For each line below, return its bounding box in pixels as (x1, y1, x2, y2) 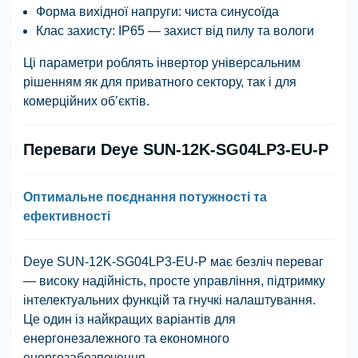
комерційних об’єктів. (23, 93, 149, 108)
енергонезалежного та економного (23, 331, 229, 345)
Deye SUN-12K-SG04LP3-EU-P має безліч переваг (23, 254, 324, 268)
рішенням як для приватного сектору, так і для (23, 74, 296, 89)
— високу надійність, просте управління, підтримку (23, 273, 325, 288)
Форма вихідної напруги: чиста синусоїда (36, 4, 279, 18)
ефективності (23, 209, 110, 223)
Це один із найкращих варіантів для (23, 312, 236, 326)
